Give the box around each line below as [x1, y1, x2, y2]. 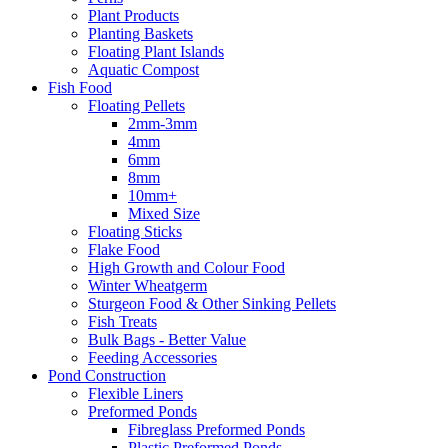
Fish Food [48, 78, 112, 96]
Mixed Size [128, 204, 200, 222]
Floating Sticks [88, 222, 182, 240]
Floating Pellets [88, 96, 185, 114]
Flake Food [88, 240, 160, 258]
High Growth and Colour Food [88, 258, 285, 276]
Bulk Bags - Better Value [88, 330, 246, 348]
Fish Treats [88, 312, 157, 330]
